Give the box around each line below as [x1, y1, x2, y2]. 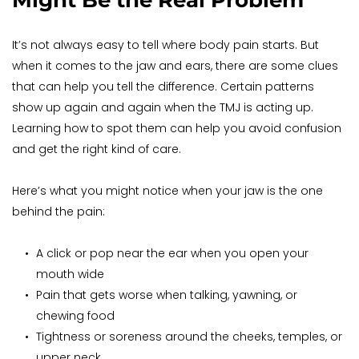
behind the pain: [12, 204, 105, 220]
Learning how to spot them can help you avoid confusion [12, 120, 341, 137]
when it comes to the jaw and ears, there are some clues [12, 58, 338, 75]
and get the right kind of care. [12, 141, 181, 158]
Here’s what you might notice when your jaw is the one [12, 183, 323, 200]
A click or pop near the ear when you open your [36, 245, 309, 262]
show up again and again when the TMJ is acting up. [12, 99, 313, 116]
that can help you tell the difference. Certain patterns [12, 79, 314, 95]
